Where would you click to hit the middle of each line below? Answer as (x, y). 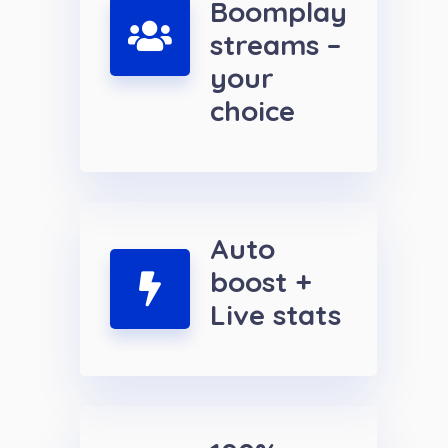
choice (252, 111)
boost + (261, 282)
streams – (275, 45)
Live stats (275, 315)
